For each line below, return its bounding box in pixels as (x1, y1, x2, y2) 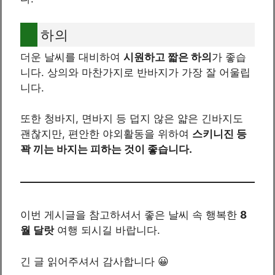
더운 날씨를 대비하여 (20, 50, 123, 63)
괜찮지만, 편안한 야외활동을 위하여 (20, 128, 192, 140)
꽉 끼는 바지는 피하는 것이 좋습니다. (20, 143, 192, 155)
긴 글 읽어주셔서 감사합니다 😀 (20, 255, 169, 268)
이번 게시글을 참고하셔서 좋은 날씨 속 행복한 (20, 209, 240, 221)
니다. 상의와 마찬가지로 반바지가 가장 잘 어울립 (20, 66, 250, 79)
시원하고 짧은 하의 (123, 50, 212, 63)
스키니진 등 (192, 128, 247, 140)
